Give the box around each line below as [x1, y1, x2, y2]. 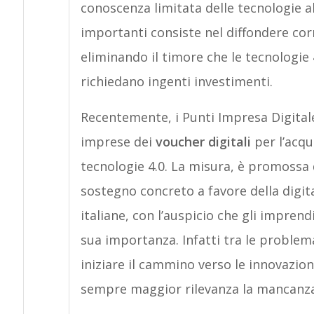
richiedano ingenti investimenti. [80, 73, 273, 90]
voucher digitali [155, 133, 251, 150]
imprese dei [80, 133, 156, 150]
